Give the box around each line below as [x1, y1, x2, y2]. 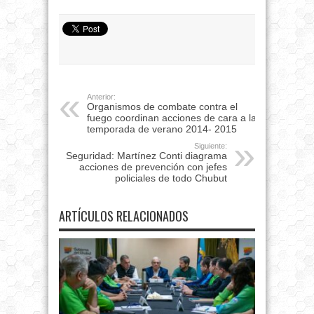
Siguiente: [194, 142, 227, 151]
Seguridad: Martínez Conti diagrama [66, 150, 227, 162]
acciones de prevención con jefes [79, 161, 227, 173]
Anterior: [87, 93, 116, 102]
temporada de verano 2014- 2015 [87, 123, 237, 135]
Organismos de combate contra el [87, 101, 238, 113]
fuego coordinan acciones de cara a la [87, 112, 257, 124]
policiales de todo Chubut [115, 172, 227, 184]
